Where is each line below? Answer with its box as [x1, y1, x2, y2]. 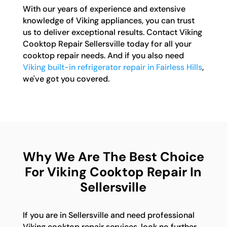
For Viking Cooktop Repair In [25, 163, 202, 180]
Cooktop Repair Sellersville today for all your [22, 38, 192, 49]
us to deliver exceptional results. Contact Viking [22, 26, 202, 37]
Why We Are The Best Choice [22, 148, 204, 165]
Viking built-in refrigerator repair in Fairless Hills [22, 61, 202, 72]
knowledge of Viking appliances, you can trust [22, 15, 195, 26]
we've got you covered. [22, 73, 109, 84]
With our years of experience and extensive [22, 3, 185, 14]
